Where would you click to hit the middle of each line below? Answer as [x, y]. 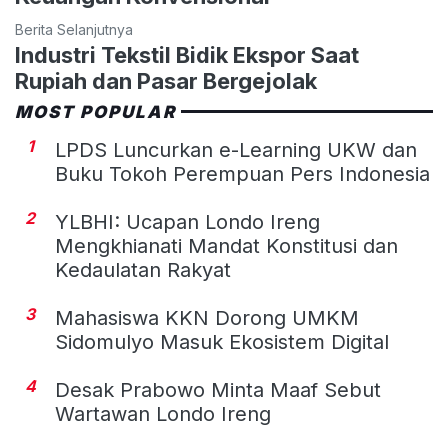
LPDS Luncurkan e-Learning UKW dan [236, 149]
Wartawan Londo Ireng [163, 413]
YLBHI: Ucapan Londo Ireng [187, 221]
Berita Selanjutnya [74, 29]
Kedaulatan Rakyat [143, 269]
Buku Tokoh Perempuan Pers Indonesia [242, 173]
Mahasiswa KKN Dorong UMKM [207, 317]
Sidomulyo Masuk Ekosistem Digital [222, 341]
